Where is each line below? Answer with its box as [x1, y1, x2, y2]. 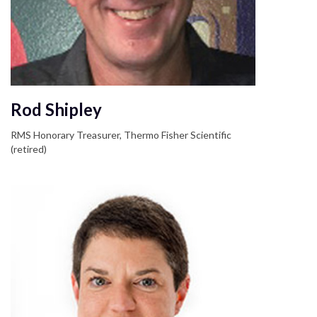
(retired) [11, 143, 47, 156]
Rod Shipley [11, 99, 102, 120]
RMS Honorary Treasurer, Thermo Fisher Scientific [11, 129, 231, 142]
